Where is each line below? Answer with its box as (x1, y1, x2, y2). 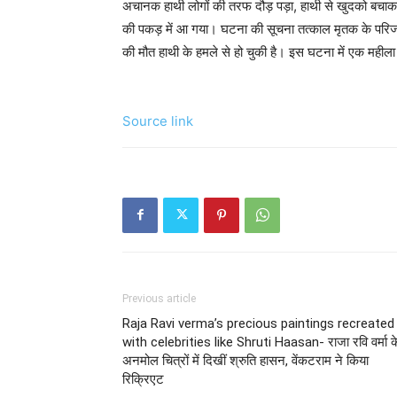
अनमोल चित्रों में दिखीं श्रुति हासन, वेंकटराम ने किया (122, 352, 369, 369)
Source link (122, 112, 193, 129)
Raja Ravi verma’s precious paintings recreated (122, 315, 394, 331)
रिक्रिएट (122, 370, 164, 387)
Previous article (122, 292, 196, 305)
